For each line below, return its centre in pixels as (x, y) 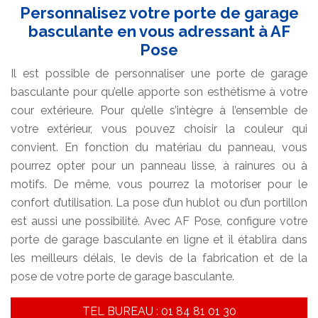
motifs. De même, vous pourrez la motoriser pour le (159, 185)
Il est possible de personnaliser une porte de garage (159, 74)
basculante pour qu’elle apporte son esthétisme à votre (159, 92)
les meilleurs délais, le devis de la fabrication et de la (159, 258)
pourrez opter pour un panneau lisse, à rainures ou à (159, 166)
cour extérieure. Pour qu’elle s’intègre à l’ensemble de (159, 111)
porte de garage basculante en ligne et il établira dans (159, 240)
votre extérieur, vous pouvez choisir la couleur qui (159, 129)
